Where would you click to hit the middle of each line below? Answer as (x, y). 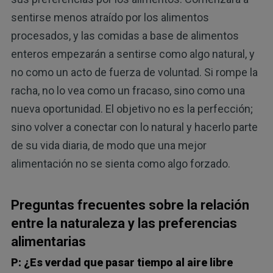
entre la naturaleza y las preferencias (124, 223)
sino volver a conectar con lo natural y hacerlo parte (134, 127)
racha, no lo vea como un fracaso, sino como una (128, 90)
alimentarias (48, 241)
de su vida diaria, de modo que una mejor (108, 145)
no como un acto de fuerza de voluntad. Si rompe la (134, 72)
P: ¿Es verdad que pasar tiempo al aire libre (122, 263)
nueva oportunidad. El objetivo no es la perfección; (132, 108)
